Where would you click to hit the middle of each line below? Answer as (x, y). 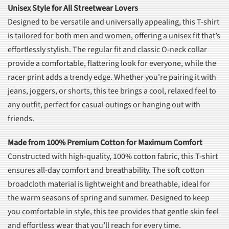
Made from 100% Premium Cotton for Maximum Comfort (105, 143)
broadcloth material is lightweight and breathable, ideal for (109, 184)
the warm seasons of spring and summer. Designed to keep (109, 198)
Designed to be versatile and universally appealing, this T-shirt (113, 22)
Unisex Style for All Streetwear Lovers (73, 8)
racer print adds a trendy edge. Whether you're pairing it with (112, 77)
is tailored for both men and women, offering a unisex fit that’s (114, 36)
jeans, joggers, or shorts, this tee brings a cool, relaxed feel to (112, 91)
